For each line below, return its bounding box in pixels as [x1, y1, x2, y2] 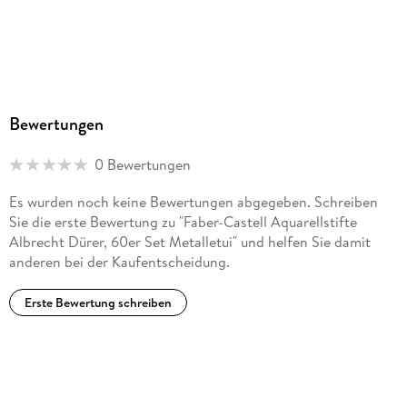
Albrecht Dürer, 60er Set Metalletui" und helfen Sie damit [8, 232, 371, 253]
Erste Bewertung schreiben [24, 293, 172, 313]
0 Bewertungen [94, 154, 191, 174]
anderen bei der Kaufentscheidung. [8, 252, 230, 273]
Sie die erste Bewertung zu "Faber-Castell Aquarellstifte [8, 212, 357, 233]
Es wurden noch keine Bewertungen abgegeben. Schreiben [8, 192, 378, 213]
